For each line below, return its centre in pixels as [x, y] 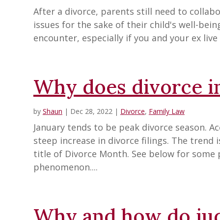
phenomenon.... [65, 167]
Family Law [166, 111]
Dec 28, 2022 [91, 111]
